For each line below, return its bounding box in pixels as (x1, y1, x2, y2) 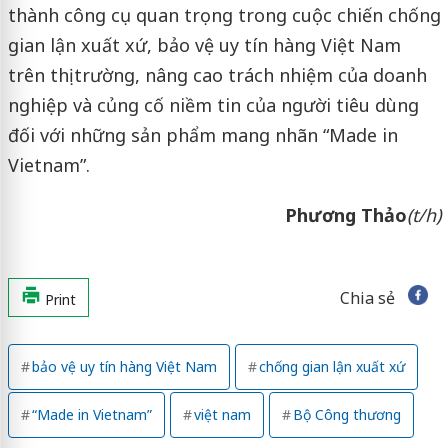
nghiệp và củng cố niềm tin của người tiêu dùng (7, 93, 419, 118)
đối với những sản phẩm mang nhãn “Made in (7, 123, 398, 148)
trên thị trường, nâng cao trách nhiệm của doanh (7, 63, 427, 88)
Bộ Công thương (292, 405, 401, 425)
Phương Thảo (284, 203, 407, 228)
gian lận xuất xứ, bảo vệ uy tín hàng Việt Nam (7, 33, 401, 58)
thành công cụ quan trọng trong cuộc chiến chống (7, 3, 441, 28)
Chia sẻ (339, 287, 395, 310)
